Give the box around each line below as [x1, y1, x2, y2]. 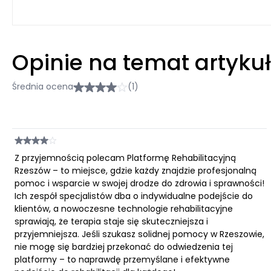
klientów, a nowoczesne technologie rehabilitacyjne [15, 203, 233, 215]
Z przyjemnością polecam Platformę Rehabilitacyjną [15, 152, 236, 164]
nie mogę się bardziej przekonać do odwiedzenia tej [15, 241, 233, 253]
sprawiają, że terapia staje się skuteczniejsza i [15, 215, 208, 227]
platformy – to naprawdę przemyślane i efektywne [15, 253, 230, 266]
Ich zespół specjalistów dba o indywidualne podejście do [15, 190, 253, 202]
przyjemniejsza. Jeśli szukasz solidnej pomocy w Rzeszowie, [15, 228, 264, 240]
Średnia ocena [12, 80, 73, 93]
